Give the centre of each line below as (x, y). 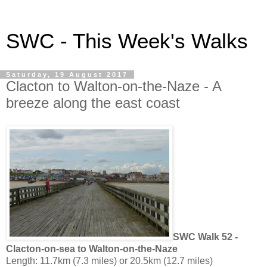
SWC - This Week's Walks (127, 41)
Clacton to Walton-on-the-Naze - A (114, 86)
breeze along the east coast (93, 103)
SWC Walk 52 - (205, 237)
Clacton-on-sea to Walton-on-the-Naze (92, 249)
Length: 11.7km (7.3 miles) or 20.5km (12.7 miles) (109, 260)
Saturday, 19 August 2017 (67, 74)
